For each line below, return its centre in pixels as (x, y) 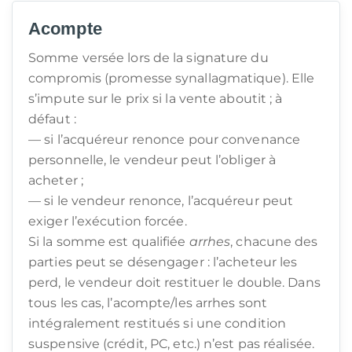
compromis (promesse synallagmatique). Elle (172, 78)
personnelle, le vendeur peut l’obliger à (152, 160)
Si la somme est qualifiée (109, 242)
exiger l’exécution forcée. (108, 221)
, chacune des (274, 242)
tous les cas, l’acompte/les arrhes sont (148, 303)
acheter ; (56, 180)
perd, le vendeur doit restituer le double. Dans (174, 282)
